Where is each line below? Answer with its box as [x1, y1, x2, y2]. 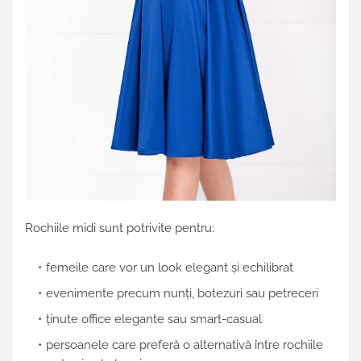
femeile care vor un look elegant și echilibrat [46, 259, 293, 275]
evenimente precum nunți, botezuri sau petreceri [46, 285, 318, 301]
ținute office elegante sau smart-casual [46, 311, 262, 326]
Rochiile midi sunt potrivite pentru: [25, 220, 214, 235]
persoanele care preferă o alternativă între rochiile [46, 337, 323, 352]
